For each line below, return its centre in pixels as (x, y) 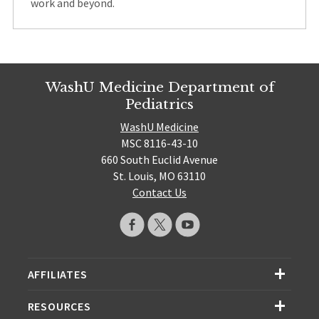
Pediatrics (159, 104)
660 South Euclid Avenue (159, 160)
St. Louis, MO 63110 (159, 176)
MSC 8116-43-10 (159, 143)
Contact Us (159, 193)
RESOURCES (59, 307)
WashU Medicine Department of (159, 87)
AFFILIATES (57, 274)
